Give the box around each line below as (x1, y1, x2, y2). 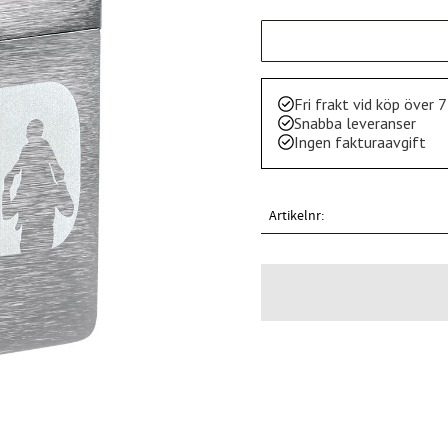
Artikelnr (268, 205, 321, 225)
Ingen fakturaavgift (293, 131, 426, 152)
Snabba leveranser (293, 112, 416, 133)
